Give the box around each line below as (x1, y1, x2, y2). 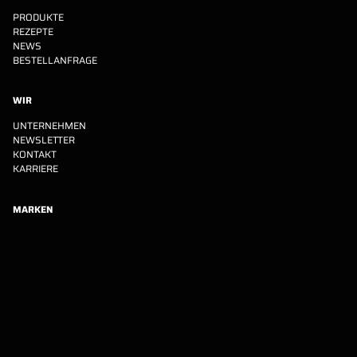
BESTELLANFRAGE (13, 52, 97, 68)
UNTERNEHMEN (13, 118, 86, 134)
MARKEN (13, 202, 53, 218)
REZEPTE (13, 23, 53, 39)
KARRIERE (13, 161, 58, 177)
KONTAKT (13, 147, 57, 163)
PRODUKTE (13, 9, 64, 25)
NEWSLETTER (13, 132, 75, 148)
